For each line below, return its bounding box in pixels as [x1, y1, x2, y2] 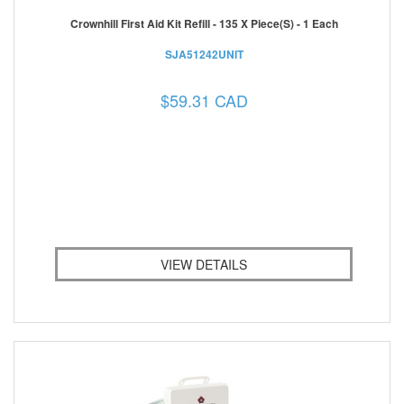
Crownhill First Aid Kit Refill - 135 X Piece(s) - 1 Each [69, 14, 338, 32]
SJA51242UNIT [164, 45, 243, 62]
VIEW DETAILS [161, 254, 247, 273]
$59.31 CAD [160, 87, 248, 112]
